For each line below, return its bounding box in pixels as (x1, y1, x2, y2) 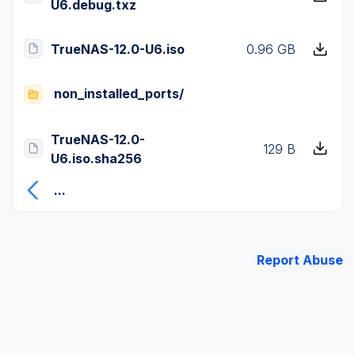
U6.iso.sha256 (51, 150, 142, 166)
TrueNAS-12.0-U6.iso (51, 41, 185, 57)
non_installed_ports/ (54, 86, 184, 101)
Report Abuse (257, 252, 343, 269)
